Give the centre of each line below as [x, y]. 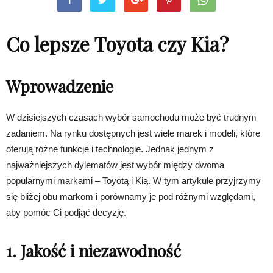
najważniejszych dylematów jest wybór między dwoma [115, 165]
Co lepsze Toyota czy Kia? [117, 44]
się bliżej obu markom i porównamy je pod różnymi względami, [131, 197]
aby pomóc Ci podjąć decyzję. [66, 213]
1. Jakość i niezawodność [94, 251]
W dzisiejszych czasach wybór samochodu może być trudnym [131, 118]
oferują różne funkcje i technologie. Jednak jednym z [110, 149]
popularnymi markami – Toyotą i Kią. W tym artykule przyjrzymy [133, 181]
